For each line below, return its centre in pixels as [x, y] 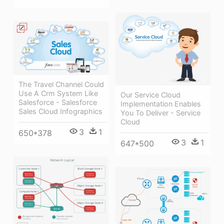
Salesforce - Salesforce [58, 102]
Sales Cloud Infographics [60, 111]
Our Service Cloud [150, 94]
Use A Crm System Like [58, 93]
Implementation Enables [161, 103]
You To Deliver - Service [160, 112]
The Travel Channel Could [61, 84]
